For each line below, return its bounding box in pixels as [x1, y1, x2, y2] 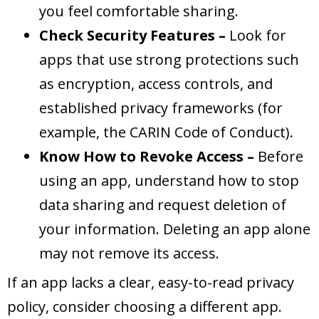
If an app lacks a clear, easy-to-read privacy [7, 273, 294, 293]
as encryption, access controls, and [39, 74, 273, 94]
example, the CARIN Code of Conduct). [39, 122, 293, 142]
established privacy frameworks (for [39, 98, 283, 118]
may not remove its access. [39, 244, 219, 263]
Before [258, 147, 303, 167]
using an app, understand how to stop [39, 171, 299, 191]
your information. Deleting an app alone [39, 219, 310, 239]
